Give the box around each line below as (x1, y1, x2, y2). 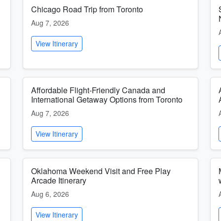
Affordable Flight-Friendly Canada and (31, 84, 165, 96)
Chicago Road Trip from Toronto (31, 3, 143, 15)
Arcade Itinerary (31, 175, 86, 186)
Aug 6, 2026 (31, 189, 69, 199)
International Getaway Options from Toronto (31, 94, 183, 105)
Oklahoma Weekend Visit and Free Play (31, 165, 171, 177)
